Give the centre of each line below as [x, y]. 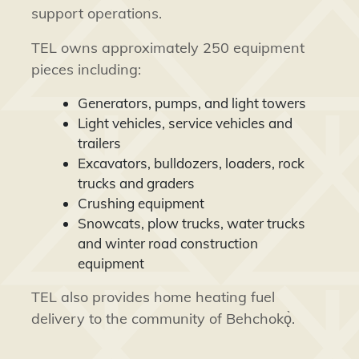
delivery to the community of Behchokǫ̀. [163, 318]
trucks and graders [136, 183]
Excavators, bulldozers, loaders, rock [191, 163]
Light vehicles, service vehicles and [185, 123]
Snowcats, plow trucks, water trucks [191, 223]
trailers [99, 143]
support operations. [97, 13]
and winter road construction [167, 243]
